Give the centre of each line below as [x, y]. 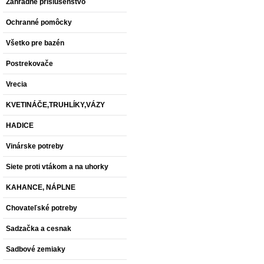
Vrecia [16, 84]
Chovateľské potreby [42, 208]
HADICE [20, 126]
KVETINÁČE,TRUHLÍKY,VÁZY [55, 105]
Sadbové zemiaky [36, 249]
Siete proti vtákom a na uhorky [57, 167]
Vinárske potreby [35, 146]
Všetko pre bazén [35, 43]
